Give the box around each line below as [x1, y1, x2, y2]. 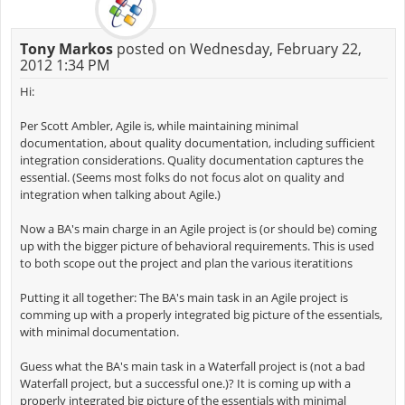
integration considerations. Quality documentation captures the [19, 152, 363, 169]
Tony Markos [19, 39, 113, 60]
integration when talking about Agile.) [19, 186, 221, 203]
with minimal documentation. [19, 324, 179, 341]
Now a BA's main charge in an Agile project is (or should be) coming [19, 221, 377, 238]
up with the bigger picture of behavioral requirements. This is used [19, 238, 374, 255]
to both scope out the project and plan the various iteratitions [19, 255, 353, 272]
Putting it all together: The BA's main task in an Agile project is [19, 289, 348, 306]
